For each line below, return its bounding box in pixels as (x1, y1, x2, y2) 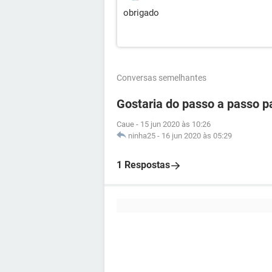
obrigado (123, 7, 159, 18)
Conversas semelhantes (117, 73, 206, 83)
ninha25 (128, 131, 155, 140)
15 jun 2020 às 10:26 (140, 120, 211, 129)
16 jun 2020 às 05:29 (161, 131, 232, 140)
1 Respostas (117, 159, 170, 171)
